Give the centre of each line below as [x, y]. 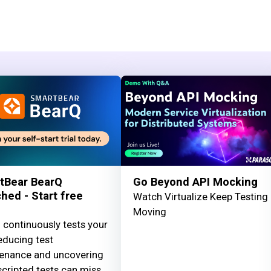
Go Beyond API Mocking [195, 182]
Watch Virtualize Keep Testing [201, 196]
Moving [150, 211]
